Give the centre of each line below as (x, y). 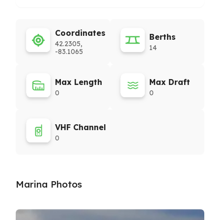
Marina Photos (49, 184)
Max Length (79, 82)
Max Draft (170, 82)
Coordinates (80, 33)
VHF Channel (81, 127)
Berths (163, 37)
